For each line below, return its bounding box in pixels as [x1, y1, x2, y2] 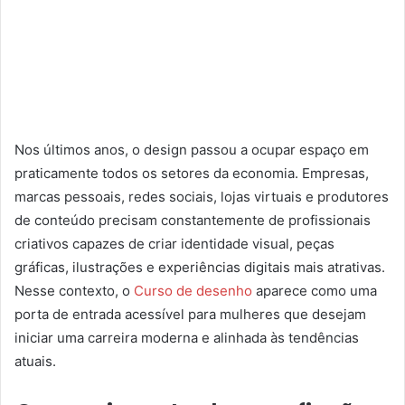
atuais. [14, 353, 56, 371]
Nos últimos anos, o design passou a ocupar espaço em [14, 141, 369, 159]
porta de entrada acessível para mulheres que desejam [14, 306, 366, 324]
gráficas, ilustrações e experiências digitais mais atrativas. [14, 259, 385, 277]
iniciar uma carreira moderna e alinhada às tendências [14, 329, 359, 347]
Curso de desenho [134, 282, 252, 300]
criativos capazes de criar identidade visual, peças [14, 235, 334, 253]
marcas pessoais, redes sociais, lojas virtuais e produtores [14, 188, 389, 206]
